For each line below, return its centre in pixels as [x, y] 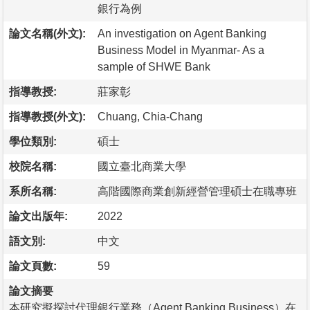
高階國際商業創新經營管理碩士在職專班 [197, 191]
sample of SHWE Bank [154, 66]
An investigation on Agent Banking [182, 33]
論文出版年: [38, 216]
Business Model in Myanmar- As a [181, 50]
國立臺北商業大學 [142, 166]
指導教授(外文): [47, 116]
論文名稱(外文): [47, 33]
